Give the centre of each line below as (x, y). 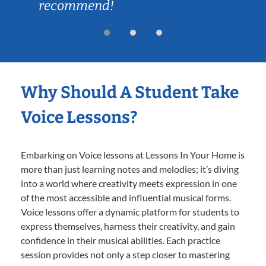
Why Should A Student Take (130, 92)
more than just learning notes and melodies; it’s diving (130, 169)
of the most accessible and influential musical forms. (126, 197)
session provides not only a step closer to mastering (125, 254)
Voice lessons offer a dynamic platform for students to (130, 211)
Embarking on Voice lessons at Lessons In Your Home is (133, 154)
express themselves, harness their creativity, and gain (128, 226)
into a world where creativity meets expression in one (129, 183)
